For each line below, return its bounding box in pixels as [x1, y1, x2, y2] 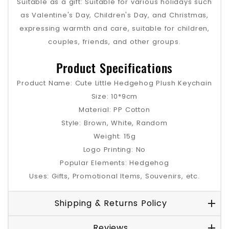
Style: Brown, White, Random [61, 118, 168, 128]
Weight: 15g [93, 131, 136, 142]
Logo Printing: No [83, 145, 146, 155]
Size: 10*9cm [91, 91, 138, 102]
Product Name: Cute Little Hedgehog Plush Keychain [17, 78, 212, 88]
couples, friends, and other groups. [48, 36, 181, 47]
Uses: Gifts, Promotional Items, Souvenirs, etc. [29, 171, 200, 181]
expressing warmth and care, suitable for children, [19, 23, 210, 33]
